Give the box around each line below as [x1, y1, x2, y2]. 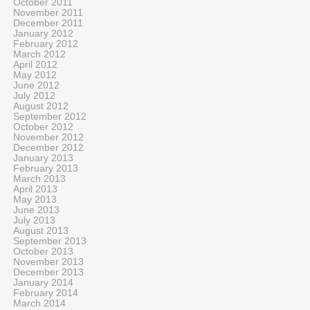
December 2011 [13, 18, 83, 28]
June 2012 [13, 80, 60, 91]
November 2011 [13, 8, 83, 18]
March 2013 [13, 174, 66, 184]
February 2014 [13, 288, 78, 298]
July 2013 [13, 215, 55, 226]
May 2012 [13, 70, 57, 80]
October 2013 [13, 246, 73, 257]
